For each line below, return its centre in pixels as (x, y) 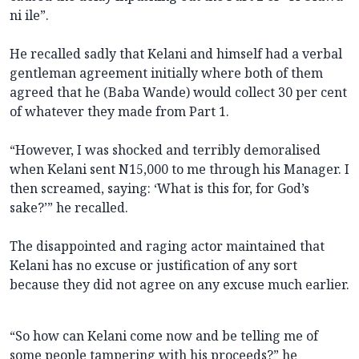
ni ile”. (29, 16)
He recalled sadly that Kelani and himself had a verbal (176, 54)
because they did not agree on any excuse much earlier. (179, 285)
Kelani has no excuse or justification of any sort (153, 266)
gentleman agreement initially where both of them (166, 73)
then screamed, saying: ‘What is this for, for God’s (159, 189)
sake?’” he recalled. (69, 208)
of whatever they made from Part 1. (119, 112)
